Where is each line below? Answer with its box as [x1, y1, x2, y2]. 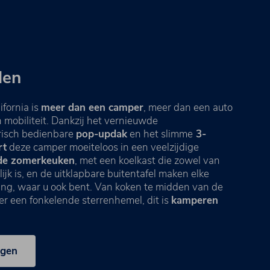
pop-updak [76, 127, 127, 141]
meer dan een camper [41, 100, 143, 115]
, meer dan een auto [143, 100, 233, 115]
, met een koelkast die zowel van [75, 153, 220, 168]
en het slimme [127, 127, 193, 141]
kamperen [171, 193, 218, 207]
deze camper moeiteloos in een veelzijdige [7, 140, 199, 154]
